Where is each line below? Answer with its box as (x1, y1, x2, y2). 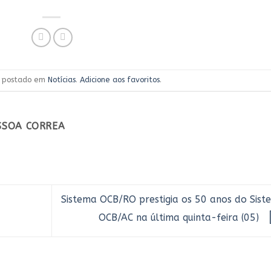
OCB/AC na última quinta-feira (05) (98, 212, 262, 224)
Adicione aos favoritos (80, 75, 160, 85)
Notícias (48, 75, 76, 85)
